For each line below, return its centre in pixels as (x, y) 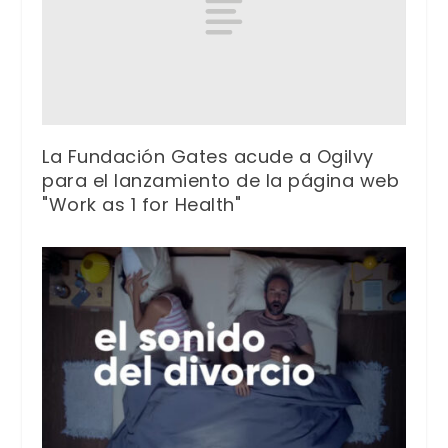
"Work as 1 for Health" (142, 205)
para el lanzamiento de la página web (221, 181)
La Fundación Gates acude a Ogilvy (208, 157)
